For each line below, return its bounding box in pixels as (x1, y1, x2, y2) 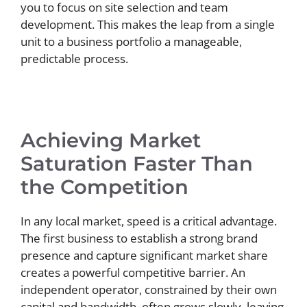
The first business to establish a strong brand (21, 230, 258, 246)
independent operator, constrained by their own (21, 282, 277, 297)
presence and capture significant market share (21, 247, 268, 263)
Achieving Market (21, 128, 201, 152)
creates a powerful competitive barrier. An (21, 265, 245, 280)
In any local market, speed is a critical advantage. (21, 213, 277, 229)
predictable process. (21, 50, 128, 66)
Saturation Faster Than (21, 151, 253, 175)
